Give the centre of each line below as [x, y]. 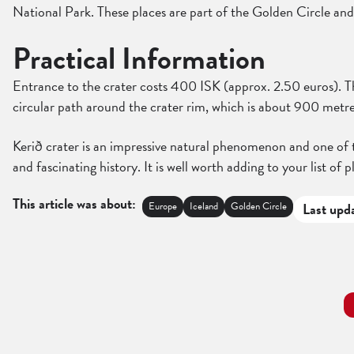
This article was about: [74, 204]
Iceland [204, 207]
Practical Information [139, 59]
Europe [163, 207]
